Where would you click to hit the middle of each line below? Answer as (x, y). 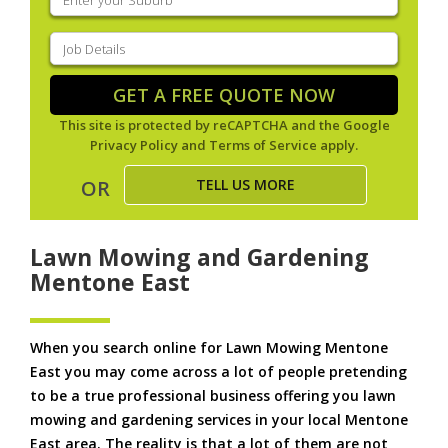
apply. (337, 145)
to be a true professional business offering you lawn (213, 396)
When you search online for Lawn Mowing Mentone (209, 348)
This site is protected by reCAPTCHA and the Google (224, 125)
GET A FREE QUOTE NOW (224, 95)
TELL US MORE (245, 185)
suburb (74, 30)
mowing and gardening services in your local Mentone (219, 420)
